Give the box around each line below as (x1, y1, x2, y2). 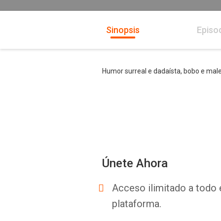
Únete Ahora (102, 156, 168, 170)
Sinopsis (106, 25, 140, 35)
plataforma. (112, 198, 161, 210)
